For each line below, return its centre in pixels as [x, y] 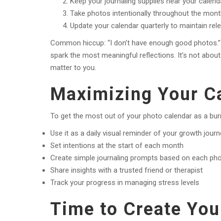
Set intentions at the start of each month [117, 146]
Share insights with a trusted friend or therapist [127, 170]
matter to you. [73, 68]
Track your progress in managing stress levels [125, 183]
